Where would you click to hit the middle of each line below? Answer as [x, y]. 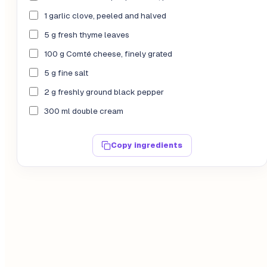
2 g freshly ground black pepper [104, 92]
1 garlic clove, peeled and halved [105, 16]
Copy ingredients [147, 145]
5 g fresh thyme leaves [87, 35]
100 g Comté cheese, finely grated [108, 54]
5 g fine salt [66, 73]
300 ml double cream [84, 111]
